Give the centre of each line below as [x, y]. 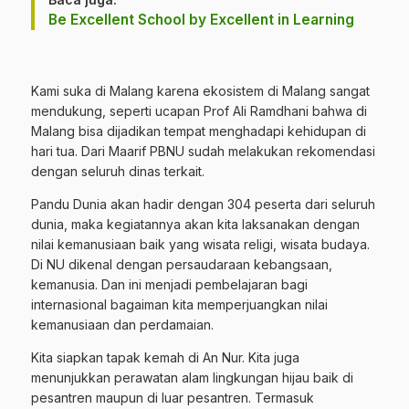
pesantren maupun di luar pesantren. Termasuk [173, 398]
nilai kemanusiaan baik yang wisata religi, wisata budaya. [200, 245]
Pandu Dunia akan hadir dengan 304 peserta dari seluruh [203, 204]
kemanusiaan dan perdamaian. [122, 325]
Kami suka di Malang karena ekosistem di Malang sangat [200, 91]
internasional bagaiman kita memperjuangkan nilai [179, 305]
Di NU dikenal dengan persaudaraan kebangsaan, [182, 265]
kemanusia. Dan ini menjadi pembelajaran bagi [169, 285]
